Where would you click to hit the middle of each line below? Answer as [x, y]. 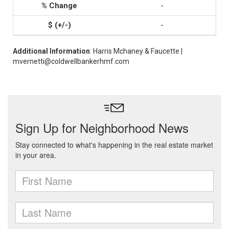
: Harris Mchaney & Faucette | [136, 51]
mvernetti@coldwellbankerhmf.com [71, 61]
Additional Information [51, 51]
